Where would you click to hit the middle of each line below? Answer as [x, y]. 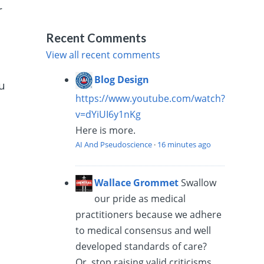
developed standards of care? [141, 246]
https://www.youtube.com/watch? [151, 98]
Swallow [199, 182]
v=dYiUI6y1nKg [108, 114]
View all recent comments [103, 55]
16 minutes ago [184, 144]
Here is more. [106, 130]
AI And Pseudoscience [114, 144]
